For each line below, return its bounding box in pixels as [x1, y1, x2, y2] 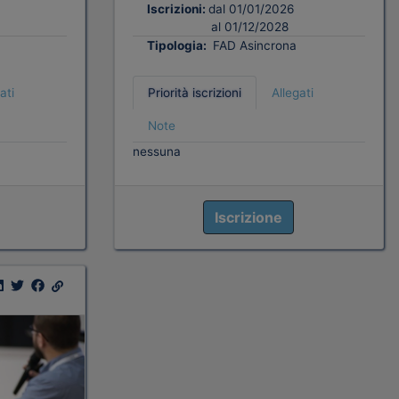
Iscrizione [215, 208, 283, 227]
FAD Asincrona [208, 38, 297, 53]
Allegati [271, 85, 313, 101]
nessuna [132, 144, 181, 159]
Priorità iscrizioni [147, 85, 241, 101]
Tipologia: [146, 38, 209, 53]
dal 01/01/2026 [208, 2, 294, 17]
